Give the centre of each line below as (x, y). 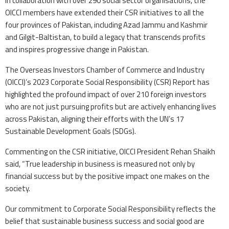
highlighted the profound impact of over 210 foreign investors (106, 94)
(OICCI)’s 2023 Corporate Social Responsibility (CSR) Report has (107, 82)
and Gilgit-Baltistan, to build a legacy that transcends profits (105, 37)
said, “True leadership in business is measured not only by (100, 164)
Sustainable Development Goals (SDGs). (71, 131)
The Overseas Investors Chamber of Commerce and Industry (105, 70)
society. (18, 188)
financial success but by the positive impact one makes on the (107, 176)
